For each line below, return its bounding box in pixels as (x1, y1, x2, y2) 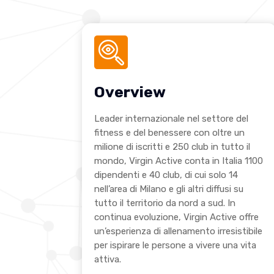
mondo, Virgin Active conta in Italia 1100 (94, 155, 264, 167)
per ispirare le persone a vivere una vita (94, 240, 257, 251)
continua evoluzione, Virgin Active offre (94, 212, 259, 223)
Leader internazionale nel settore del (94, 113, 249, 125)
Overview (94, 83, 166, 102)
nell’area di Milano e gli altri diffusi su (94, 183, 244, 195)
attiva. (94, 254, 122, 265)
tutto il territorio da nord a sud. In (94, 198, 236, 209)
